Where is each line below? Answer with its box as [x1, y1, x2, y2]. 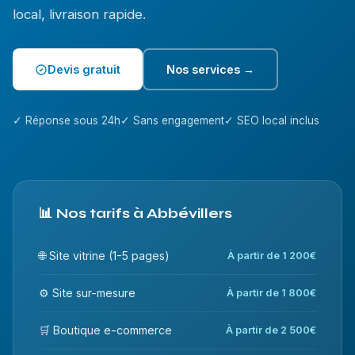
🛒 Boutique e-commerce [39, 323, 172, 337]
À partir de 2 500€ [226, 324, 316, 336]
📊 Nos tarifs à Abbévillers [39, 205, 232, 222]
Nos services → [166, 63, 254, 76]
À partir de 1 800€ [227, 287, 316, 299]
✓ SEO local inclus [224, 114, 319, 127]
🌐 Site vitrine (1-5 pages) [39, 249, 170, 262]
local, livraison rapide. [13, 6, 146, 22]
